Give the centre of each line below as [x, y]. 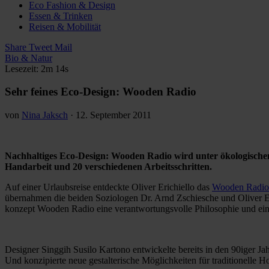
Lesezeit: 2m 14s [37, 68]
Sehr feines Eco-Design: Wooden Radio [101, 92]
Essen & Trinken [61, 16]
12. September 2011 [113, 115]
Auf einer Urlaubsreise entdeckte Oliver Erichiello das [108, 187]
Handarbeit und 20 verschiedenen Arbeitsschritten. [108, 166]
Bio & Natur [29, 58]
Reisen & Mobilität [65, 26]
